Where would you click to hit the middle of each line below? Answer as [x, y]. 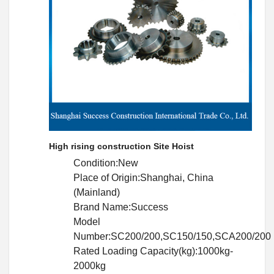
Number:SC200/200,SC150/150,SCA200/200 [172, 236]
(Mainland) [97, 192]
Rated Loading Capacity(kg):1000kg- [153, 251]
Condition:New [106, 163]
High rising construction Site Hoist [121, 146]
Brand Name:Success [121, 207]
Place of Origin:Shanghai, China [143, 177]
